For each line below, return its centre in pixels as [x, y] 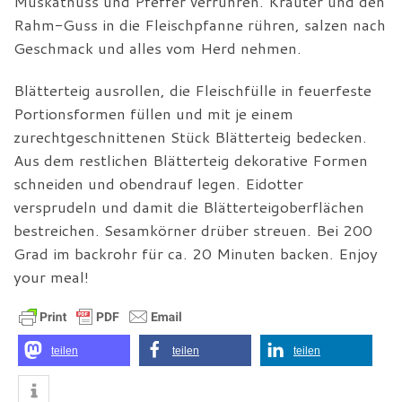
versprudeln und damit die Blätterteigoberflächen [189, 206]
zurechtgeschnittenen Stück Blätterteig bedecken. [190, 136]
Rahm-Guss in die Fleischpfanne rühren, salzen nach [200, 24]
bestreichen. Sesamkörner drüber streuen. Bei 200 [193, 230]
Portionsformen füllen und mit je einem [153, 113]
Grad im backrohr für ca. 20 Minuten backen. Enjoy [196, 253]
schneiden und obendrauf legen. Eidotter [158, 183]
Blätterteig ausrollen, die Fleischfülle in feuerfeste [192, 90]
